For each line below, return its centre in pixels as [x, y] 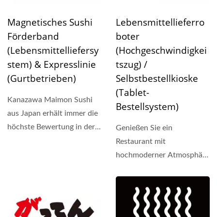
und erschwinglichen [151, 168]
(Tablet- [132, 92]
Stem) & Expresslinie [52, 64]
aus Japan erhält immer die [53, 113]
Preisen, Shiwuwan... [151, 182]
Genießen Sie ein [144, 128]
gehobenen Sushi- [38, 140]
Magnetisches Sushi [50, 22]
